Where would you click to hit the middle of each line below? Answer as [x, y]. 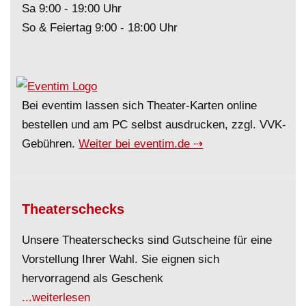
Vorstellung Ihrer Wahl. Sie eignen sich [121, 259]
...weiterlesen [56, 297]
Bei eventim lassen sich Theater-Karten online [140, 105]
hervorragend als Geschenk [93, 278]
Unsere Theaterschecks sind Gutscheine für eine [147, 239]
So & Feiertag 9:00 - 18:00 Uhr [100, 28]
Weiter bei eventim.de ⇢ [141, 143]
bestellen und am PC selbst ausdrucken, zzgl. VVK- [154, 124]
